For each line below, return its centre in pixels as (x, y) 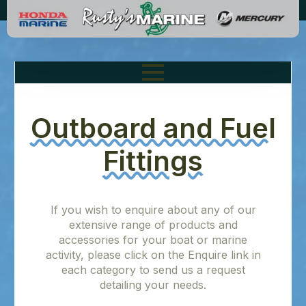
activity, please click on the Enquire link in (153, 255)
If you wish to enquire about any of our (153, 210)
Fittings (153, 161)
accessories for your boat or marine (153, 240)
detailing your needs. (153, 285)
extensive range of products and (153, 225)
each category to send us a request (153, 270)
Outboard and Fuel (153, 128)
